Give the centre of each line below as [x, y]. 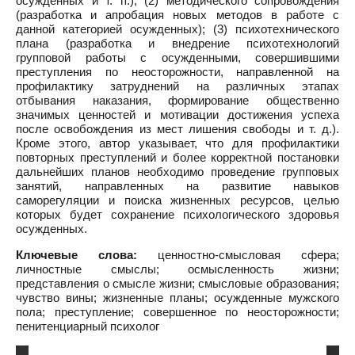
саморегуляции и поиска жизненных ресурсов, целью [177, 200]
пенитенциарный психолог [88, 326]
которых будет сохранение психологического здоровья [177, 214]
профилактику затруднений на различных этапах [177, 86]
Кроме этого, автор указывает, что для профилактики [177, 143]
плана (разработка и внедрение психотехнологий [177, 43]
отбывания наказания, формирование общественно [177, 100]
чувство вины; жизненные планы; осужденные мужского [177, 298]
